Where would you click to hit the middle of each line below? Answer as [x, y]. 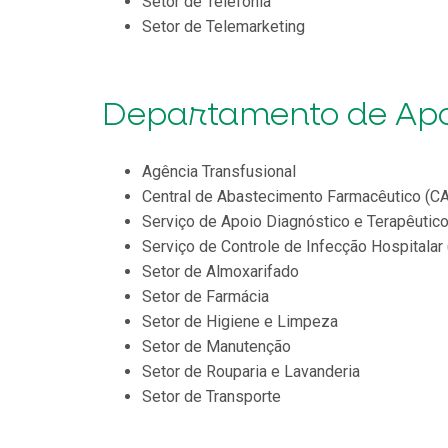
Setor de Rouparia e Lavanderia [251, 371]
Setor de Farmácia [205, 296]
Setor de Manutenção [216, 346]
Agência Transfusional [219, 171]
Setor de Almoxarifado [220, 271]
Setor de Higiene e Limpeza [240, 321]
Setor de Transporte [211, 396]
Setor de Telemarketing [223, 26]
